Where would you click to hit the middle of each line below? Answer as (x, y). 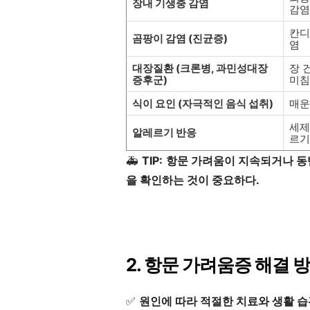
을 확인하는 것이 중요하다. (193, 180)
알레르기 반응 (164, 133)
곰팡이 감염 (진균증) (180, 39)
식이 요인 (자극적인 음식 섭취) (203, 104)
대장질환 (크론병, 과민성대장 (200, 69)
